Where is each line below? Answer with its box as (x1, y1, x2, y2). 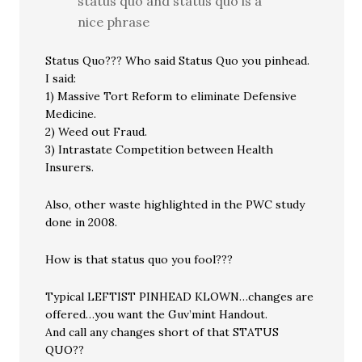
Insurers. (45, 160, 95, 175)
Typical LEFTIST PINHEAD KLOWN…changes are (45, 289, 314, 304)
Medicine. (45, 107, 97, 121)
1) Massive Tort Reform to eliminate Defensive (45, 89, 297, 103)
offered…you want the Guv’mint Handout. (45, 307, 268, 322)
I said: (45, 71, 77, 86)
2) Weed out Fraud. (45, 124, 148, 139)
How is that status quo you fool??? (45, 252, 234, 267)
